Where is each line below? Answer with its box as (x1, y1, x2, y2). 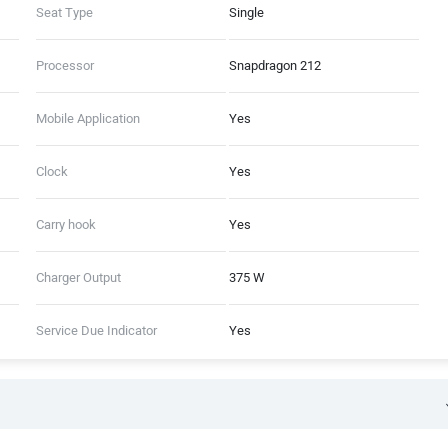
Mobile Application (35, 110, 140, 126)
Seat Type (35, 4, 93, 20)
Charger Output (35, 269, 121, 285)
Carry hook (35, 216, 96, 232)
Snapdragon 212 (228, 57, 321, 73)
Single (228, 4, 264, 20)
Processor (35, 57, 94, 73)
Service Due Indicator (35, 322, 157, 338)
